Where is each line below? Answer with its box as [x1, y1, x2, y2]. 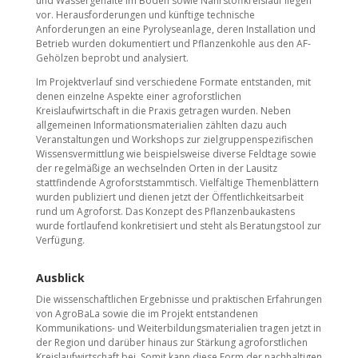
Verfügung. [35, 233, 85, 248]
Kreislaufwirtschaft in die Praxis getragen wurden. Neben [35, 104, 291, 118]
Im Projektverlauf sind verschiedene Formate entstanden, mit [35, 75, 311, 89]
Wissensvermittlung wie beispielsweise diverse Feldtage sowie [35, 147, 316, 161]
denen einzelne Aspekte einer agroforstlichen [35, 89, 241, 104]
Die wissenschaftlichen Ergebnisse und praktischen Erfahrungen [35, 292, 322, 307]
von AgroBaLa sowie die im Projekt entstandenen [35, 307, 258, 321]
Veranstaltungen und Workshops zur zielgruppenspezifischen [35, 133, 313, 147]
